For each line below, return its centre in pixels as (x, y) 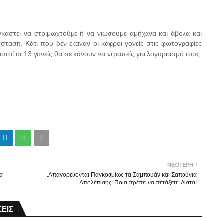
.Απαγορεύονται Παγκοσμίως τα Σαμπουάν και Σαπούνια (122, 175)
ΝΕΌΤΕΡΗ (180, 165)
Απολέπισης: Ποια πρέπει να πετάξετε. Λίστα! (138, 183)
